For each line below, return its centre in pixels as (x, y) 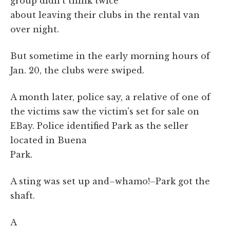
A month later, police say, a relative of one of (110, 97)
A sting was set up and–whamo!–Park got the (110, 181)
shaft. (23, 195)
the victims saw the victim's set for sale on (105, 111)
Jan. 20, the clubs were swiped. (77, 70)
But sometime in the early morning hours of (110, 56)
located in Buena (49, 140)
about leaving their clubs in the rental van (105, 15)
